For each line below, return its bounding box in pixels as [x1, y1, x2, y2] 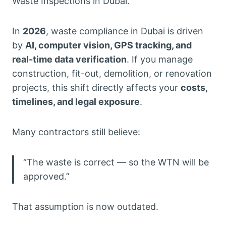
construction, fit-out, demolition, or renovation [12, 68, 212, 79]
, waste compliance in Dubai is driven [46, 26, 203, 36]
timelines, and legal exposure [12, 96, 140, 107]
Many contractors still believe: [12, 127, 140, 137]
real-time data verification [12, 54, 127, 65]
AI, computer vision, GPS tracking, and [25, 40, 192, 50]
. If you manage [127, 54, 193, 65]
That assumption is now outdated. [12, 201, 158, 212]
